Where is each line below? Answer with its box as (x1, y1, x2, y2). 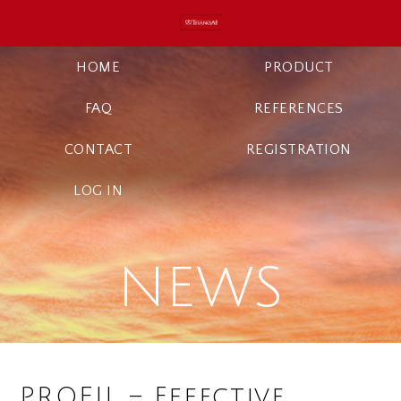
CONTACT (64, 141, 132, 158)
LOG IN (73, 183, 124, 199)
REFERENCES (253, 100, 344, 116)
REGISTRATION (245, 141, 352, 158)
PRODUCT (264, 59, 334, 75)
